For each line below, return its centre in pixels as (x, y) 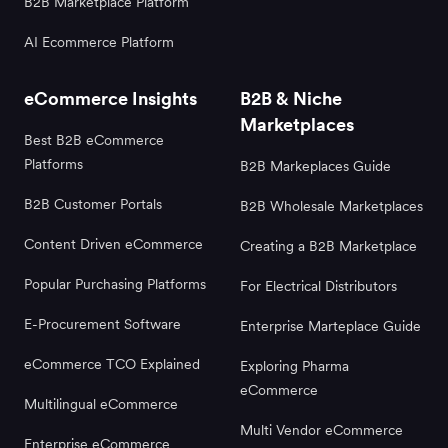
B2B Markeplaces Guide (315, 165)
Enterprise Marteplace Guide (330, 325)
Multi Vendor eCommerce (321, 429)
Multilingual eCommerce (101, 403)
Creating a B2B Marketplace (328, 245)
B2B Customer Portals (93, 203)
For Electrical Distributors (318, 285)
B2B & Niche (291, 98)
